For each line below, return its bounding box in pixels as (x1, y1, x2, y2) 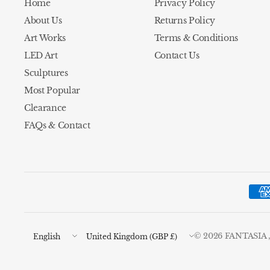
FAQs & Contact (24, 120, 90, 131)
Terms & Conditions (154, 33, 238, 44)
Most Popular (24, 85, 81, 96)
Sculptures (24, 67, 68, 79)
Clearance (24, 102, 67, 114)
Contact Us (154, 50, 199, 61)
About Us (24, 15, 62, 27)
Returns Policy (154, 15, 216, 27)
